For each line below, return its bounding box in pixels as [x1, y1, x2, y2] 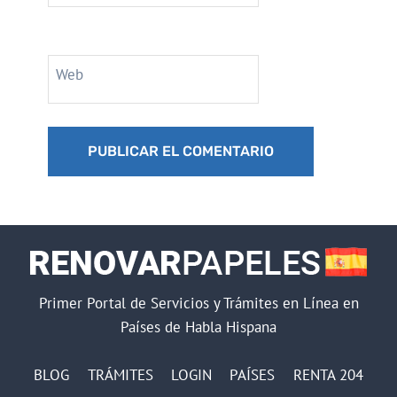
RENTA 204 [292, 365, 363, 385]
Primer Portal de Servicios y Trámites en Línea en [38, 293, 359, 314]
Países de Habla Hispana [121, 317, 276, 338]
